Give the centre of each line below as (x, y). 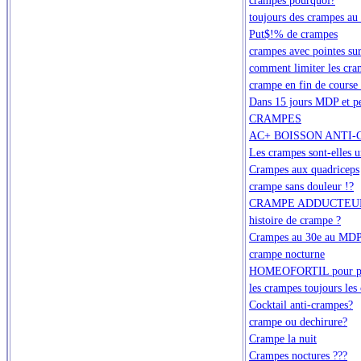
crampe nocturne (287, 253)
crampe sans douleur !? (301, 186)
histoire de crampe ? (295, 220)
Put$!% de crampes (293, 33)
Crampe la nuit (283, 338)
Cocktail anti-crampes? (301, 304)
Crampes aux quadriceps (304, 169)
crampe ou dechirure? (298, 321)
